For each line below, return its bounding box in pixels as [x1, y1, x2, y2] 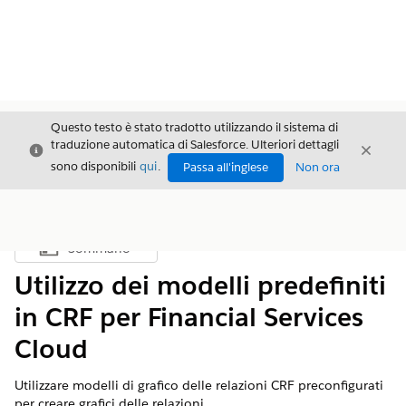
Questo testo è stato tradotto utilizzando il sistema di [51, 120, 338, 135]
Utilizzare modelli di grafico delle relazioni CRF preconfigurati [14, 377, 383, 393]
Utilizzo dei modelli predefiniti [14, 269, 386, 302]
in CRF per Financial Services [14, 301, 363, 333]
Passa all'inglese [183, 159, 268, 175]
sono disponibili [51, 159, 139, 175]
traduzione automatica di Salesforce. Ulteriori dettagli [51, 137, 339, 152]
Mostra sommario [84, 245, 182, 261]
